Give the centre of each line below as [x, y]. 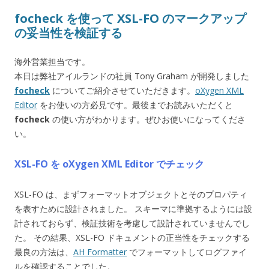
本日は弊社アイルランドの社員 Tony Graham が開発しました [132, 76]
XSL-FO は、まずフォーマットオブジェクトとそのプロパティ [131, 194]
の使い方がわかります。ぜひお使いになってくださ [148, 119]
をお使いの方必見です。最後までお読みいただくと [135, 104]
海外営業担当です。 [52, 61]
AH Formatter [100, 252]
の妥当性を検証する [68, 32]
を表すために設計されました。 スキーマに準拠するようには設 [133, 208]
